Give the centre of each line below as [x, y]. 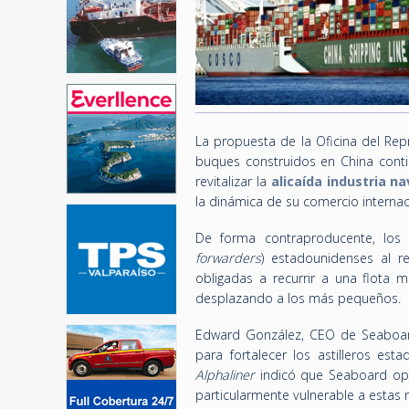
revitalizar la [233, 181]
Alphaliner [225, 375]
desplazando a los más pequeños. [298, 298]
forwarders [228, 258]
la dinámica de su [249, 201]
